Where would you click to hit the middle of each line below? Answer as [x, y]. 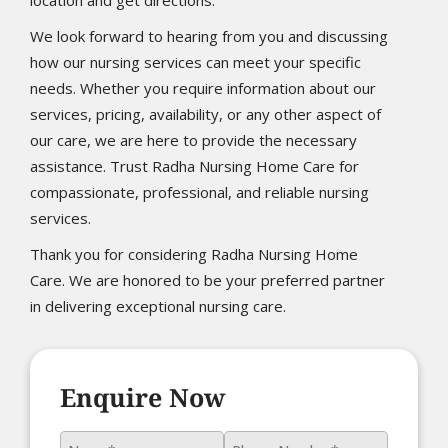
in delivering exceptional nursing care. [158, 305]
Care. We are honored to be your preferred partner [207, 279]
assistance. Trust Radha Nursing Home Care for [194, 165]
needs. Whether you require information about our [203, 87]
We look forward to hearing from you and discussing [209, 35]
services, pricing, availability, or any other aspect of [205, 113]
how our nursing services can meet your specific [195, 61]
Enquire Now [142, 396]
